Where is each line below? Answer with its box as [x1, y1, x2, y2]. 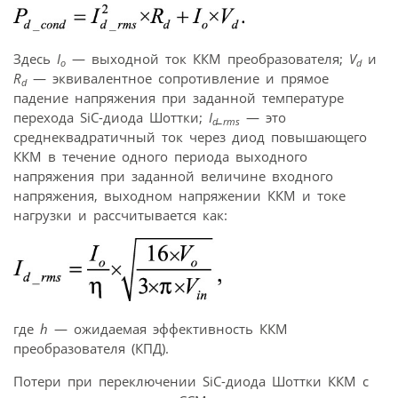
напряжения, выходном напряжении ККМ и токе [13, 187, 346, 205]
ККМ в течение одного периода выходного [13, 147, 307, 166]
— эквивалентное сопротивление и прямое [27, 69, 329, 88]
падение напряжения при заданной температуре [13, 89, 344, 107]
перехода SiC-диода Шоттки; [13, 108, 209, 127]
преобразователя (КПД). [13, 339, 169, 358]
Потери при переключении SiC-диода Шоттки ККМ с [13, 372, 369, 391]
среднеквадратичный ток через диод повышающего [13, 128, 367, 147]
